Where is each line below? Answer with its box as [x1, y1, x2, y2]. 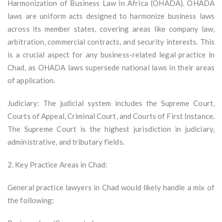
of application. [7, 76, 55, 85]
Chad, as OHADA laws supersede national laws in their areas [7, 63, 215, 72]
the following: [7, 196, 55, 205]
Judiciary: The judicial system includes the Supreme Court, [7, 99, 215, 108]
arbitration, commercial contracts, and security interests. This [7, 37, 215, 47]
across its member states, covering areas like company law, [7, 24, 215, 34]
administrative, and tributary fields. [7, 137, 124, 147]
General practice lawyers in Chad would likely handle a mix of [7, 183, 215, 192]
